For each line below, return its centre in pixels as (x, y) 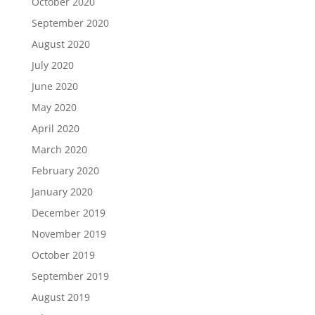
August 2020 (60, 44)
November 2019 (69, 234)
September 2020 (70, 23)
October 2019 (63, 255)
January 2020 (62, 192)
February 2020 (65, 171)
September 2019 (70, 276)
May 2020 (54, 107)
